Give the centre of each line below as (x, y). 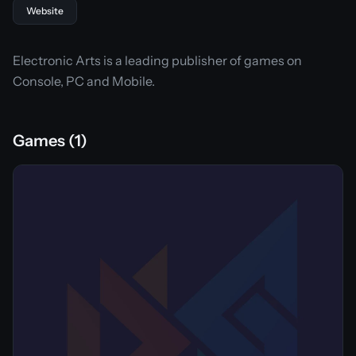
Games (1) (50, 141)
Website (45, 11)
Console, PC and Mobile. (84, 81)
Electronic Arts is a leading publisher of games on (157, 60)
